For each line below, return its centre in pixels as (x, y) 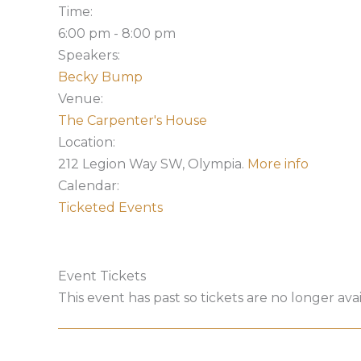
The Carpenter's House (133, 120)
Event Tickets (102, 276)
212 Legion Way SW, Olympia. (153, 164)
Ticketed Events (110, 207)
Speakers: (89, 55)
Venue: (81, 99)
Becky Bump (100, 77)
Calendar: (89, 186)
